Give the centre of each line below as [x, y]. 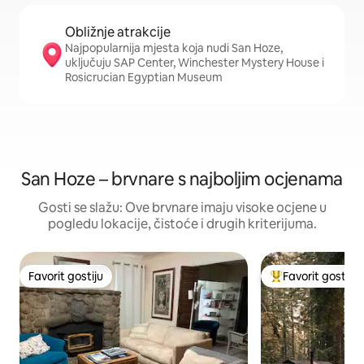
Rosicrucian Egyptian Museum [144, 77]
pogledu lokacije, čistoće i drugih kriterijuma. [182, 224]
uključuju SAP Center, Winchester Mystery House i [195, 63]
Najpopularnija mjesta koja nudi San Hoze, [174, 48]
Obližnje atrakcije [118, 32]
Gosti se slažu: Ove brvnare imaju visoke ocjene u [182, 208]
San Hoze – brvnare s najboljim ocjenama [182, 179]
